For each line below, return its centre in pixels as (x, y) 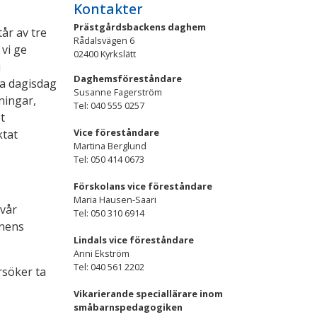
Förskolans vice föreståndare (143, 186)
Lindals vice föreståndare (134, 240)
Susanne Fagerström (118, 92)
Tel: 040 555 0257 (109, 105)
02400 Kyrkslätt (105, 53)
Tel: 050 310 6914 (109, 213)
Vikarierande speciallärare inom (148, 293)
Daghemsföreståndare (128, 78)
